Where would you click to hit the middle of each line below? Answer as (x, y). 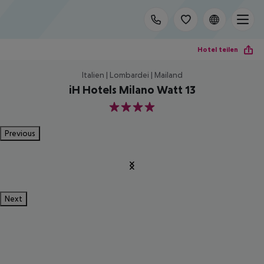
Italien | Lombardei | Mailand (132, 75)
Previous (20, 133)
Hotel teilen (218, 49)
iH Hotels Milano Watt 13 (132, 90)
